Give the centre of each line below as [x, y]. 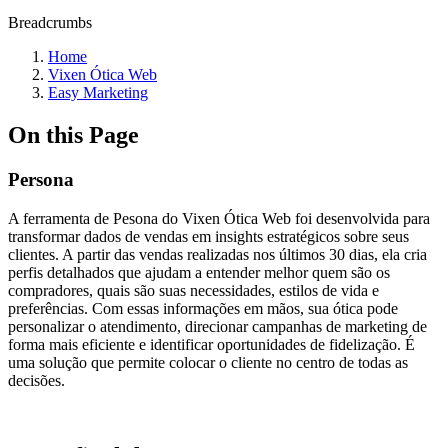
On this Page [73, 134]
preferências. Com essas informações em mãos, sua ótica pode [203, 308]
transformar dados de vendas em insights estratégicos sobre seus [208, 236]
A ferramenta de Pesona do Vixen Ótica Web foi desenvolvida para [219, 218]
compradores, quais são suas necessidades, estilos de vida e [193, 290]
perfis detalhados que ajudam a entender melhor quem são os [199, 272]
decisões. [36, 380]
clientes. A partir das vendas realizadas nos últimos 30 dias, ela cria [217, 254]
